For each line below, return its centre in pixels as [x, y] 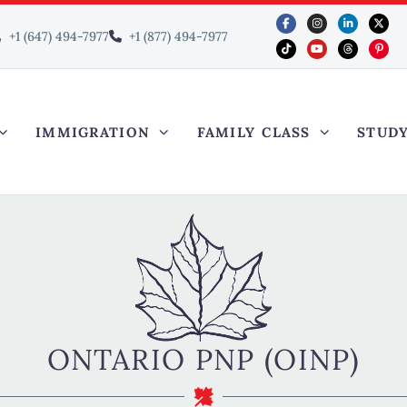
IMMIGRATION [93, 132]
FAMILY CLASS [253, 132]
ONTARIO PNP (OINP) [203, 359]
